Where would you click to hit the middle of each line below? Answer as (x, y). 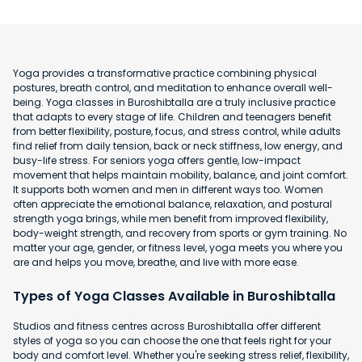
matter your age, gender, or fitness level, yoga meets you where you (178, 248)
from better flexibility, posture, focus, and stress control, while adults (177, 132)
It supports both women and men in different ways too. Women (168, 190)
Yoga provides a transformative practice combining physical (165, 74)
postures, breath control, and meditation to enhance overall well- (173, 88)
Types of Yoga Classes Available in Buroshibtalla (174, 297)
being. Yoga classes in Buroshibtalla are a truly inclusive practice (174, 103)
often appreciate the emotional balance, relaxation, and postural (173, 204)
